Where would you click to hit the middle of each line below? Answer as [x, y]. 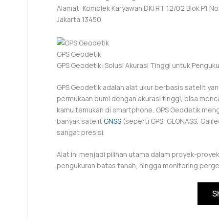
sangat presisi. [81, 132]
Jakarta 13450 [79, 20]
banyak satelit [80, 121]
